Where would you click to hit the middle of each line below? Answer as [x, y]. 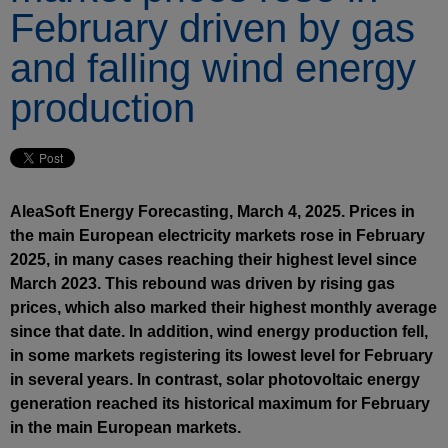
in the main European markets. [125, 427]
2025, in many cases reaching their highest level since [213, 259]
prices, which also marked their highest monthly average [223, 307]
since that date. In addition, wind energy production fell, [219, 331]
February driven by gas [212, 28]
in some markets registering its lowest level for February [221, 355]
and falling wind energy [213, 68]
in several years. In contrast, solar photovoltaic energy [215, 379]
